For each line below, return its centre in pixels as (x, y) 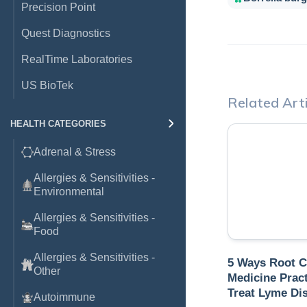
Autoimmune (64, 297)
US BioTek (47, 85)
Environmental (69, 192)
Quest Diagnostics (66, 33)
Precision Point (58, 7)
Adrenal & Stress (75, 152)
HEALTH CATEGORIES (58, 124)
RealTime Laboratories (77, 59)
